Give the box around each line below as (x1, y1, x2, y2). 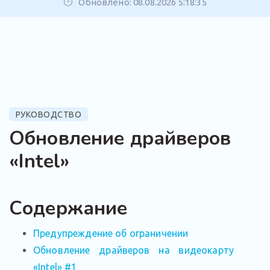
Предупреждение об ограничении (33, 228, 189, 239)
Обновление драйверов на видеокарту (33, 245, 234, 256)
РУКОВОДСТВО (15, 110, 81, 119)
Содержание (9, 195, 128, 221)
